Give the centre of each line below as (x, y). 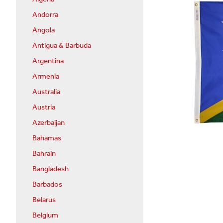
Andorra (45, 15)
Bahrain (44, 154)
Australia (46, 92)
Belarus (44, 200)
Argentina (48, 61)
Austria (44, 107)
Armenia (46, 76)
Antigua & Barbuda (62, 46)
